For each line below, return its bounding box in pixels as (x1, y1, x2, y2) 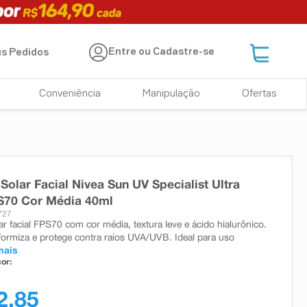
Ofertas (241, 89, 277, 99)
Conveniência (39, 89, 101, 99)
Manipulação (143, 89, 201, 99)
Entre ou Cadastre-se (108, 47, 215, 58)
